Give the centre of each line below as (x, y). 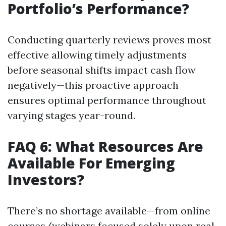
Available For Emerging (91, 163)
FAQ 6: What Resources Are (105, 146)
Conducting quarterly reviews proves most (109, 40)
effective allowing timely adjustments (97, 55)
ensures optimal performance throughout (107, 100)
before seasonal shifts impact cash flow (102, 70)
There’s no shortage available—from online (109, 211)
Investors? (46, 180)
